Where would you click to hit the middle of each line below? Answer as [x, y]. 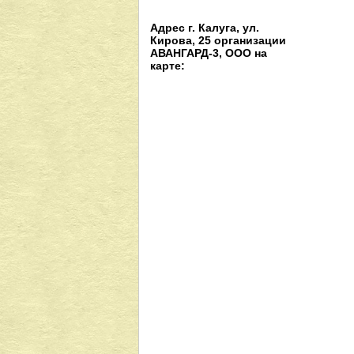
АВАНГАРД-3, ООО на [209, 53]
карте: [168, 66]
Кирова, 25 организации [218, 40]
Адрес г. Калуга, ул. [205, 28]
